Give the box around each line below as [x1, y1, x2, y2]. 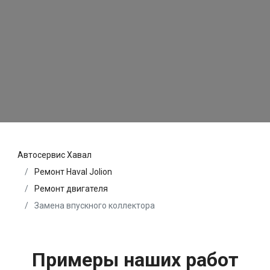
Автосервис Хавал [17, 150, 92, 160]
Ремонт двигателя [34, 184, 108, 194]
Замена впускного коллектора [33, 201, 155, 211]
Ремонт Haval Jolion [34, 167, 112, 177]
